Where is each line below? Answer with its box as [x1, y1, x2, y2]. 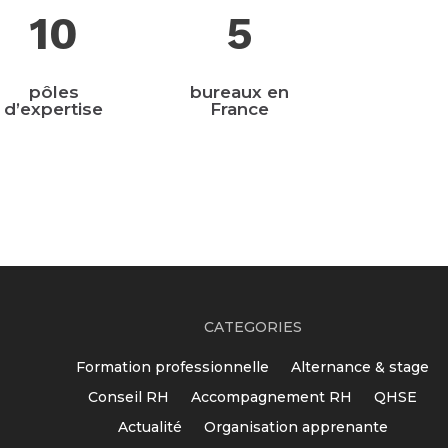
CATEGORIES [203, 317, 302, 336]
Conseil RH [88, 387, 170, 406]
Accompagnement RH [191, 387, 353, 406]
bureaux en [189, 81, 289, 102]
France [209, 98, 269, 119]
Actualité [117, 417, 182, 436]
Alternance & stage [291, 357, 430, 376]
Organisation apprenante [203, 417, 388, 436]
